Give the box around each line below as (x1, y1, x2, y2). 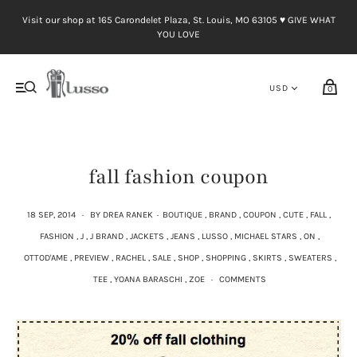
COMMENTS (219, 273, 266, 284)
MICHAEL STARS (234, 230, 297, 241)
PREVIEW (73, 252, 109, 263)
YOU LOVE (157, 29, 200, 40)
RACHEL (115, 252, 146, 263)
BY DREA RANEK (89, 209, 153, 220)
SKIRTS (252, 252, 282, 263)
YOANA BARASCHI (114, 273, 182, 284)
